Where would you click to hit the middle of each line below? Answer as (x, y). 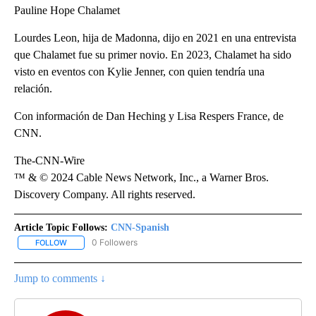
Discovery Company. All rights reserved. (105, 194)
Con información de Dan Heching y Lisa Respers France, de (149, 116)
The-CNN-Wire (49, 160)
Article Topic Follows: (61, 227)
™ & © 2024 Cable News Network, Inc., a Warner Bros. (141, 177)
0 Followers (115, 242)
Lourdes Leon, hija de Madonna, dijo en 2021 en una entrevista (155, 37)
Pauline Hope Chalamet (67, 10)
